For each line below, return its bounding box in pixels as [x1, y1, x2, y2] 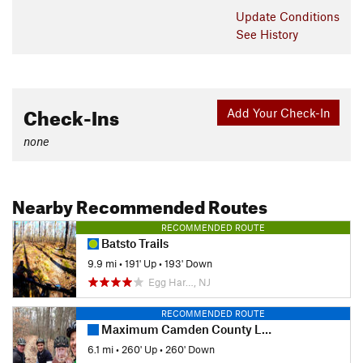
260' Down [165, 342, 215, 356]
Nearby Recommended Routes [12, 190, 267, 219]
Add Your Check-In [226, 105, 331, 120]
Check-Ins [23, 100, 119, 131]
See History [236, 27, 298, 42]
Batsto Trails [99, 236, 169, 251]
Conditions [280, 9, 340, 24]
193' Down [164, 256, 212, 270]
